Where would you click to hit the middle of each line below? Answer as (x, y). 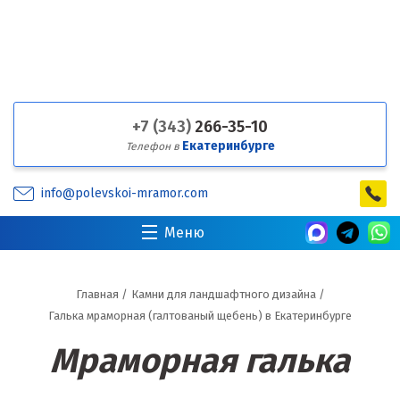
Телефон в (154, 146)
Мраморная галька (200, 361)
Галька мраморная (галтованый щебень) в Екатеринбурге (200, 316)
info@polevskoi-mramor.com (125, 193)
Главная (97, 294)
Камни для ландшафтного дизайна (223, 294)
